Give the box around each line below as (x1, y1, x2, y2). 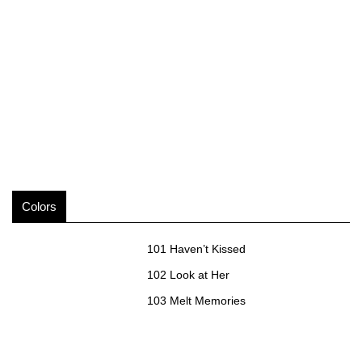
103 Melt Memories (147, 294, 246, 307)
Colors (22, 200, 57, 213)
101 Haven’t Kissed (147, 242, 246, 255)
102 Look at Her (147, 268, 230, 281)
